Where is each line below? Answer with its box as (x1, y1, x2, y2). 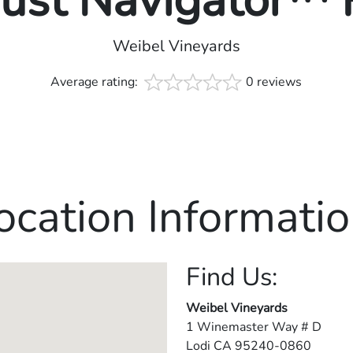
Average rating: (50, 73, 142, 91)
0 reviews (246, 73, 303, 91)
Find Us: (186, 260, 277, 295)
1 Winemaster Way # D (186, 318, 321, 336)
